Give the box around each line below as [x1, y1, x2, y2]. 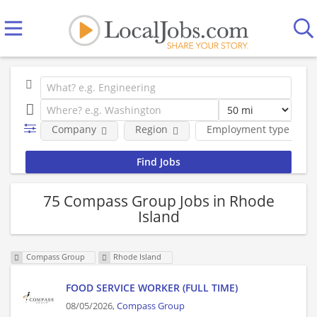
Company [51, 122, 96, 136]
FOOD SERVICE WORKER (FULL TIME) [66, 281, 238, 295]
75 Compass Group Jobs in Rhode [42, 190, 275, 211]
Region [134, 122, 168, 136]
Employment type [206, 122, 289, 136]
